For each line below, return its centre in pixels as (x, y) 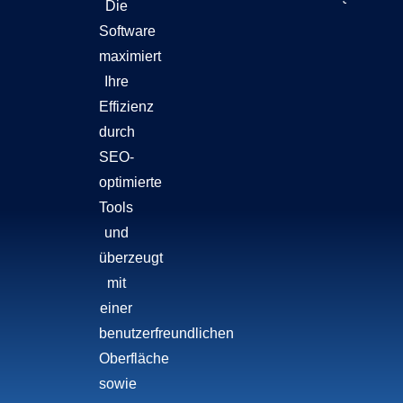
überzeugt (131, 258)
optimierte (131, 182)
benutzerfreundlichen (167, 333)
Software (128, 31)
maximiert (130, 56)
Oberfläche (134, 358)
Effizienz (127, 107)
